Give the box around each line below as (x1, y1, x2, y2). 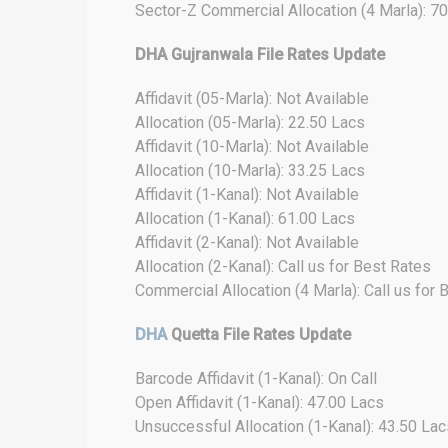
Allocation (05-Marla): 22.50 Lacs (135, 113, 365, 132)
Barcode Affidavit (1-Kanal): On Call (135, 369, 377, 388)
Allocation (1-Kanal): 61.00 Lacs (135, 209, 355, 228)
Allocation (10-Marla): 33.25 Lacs (135, 161, 365, 180)
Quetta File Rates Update (167, 325, 351, 344)
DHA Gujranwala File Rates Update (135, 45, 385, 64)
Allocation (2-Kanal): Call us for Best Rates (135, 257, 431, 276)
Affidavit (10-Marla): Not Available (135, 137, 369, 156)
